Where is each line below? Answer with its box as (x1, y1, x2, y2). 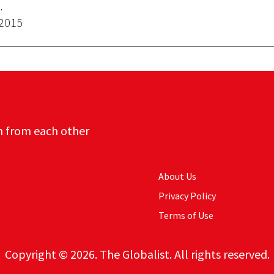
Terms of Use (158, 209, 213, 221)
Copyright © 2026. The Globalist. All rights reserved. (4, 246, 270, 262)
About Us (158, 170, 196, 182)
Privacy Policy (158, 190, 216, 202)
